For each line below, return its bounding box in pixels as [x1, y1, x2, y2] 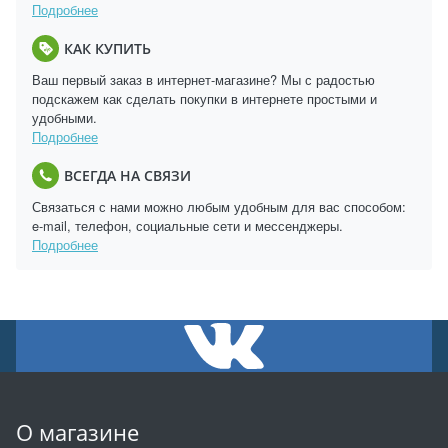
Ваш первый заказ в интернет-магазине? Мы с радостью [32, 70, 375, 89]
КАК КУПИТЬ [64, 38, 151, 58]
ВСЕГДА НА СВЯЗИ [64, 165, 191, 185]
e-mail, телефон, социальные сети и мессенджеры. [32, 216, 343, 235]
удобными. [32, 108, 97, 127]
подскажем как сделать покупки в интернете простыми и [32, 89, 377, 108]
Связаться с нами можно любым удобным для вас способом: [32, 197, 406, 216]
